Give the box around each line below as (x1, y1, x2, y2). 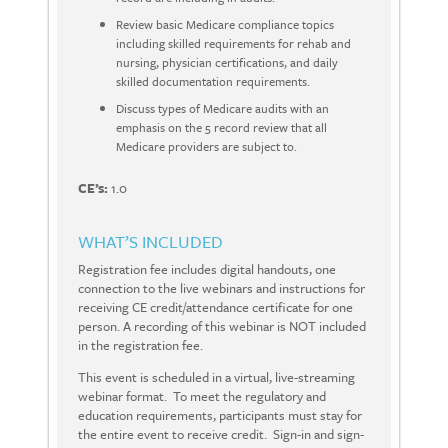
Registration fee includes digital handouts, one (78, 259, 336, 280)
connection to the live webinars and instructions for (78, 278, 365, 299)
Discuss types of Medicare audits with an (116, 99, 329, 118)
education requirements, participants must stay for (78, 405, 362, 426)
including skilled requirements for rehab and (116, 34, 351, 53)
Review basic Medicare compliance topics (116, 15, 334, 34)
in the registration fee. (78, 335, 203, 356)
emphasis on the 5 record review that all (116, 118, 327, 137)
